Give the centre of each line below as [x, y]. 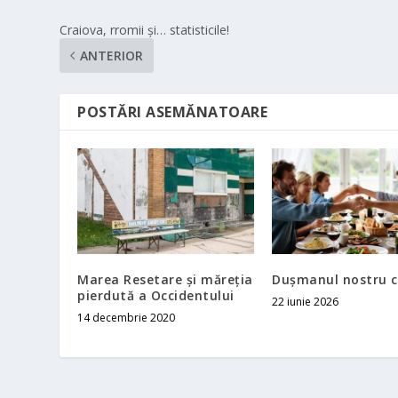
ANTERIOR [112, 55]
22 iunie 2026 [305, 301]
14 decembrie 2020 [127, 317]
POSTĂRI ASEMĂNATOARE [173, 111]
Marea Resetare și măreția [165, 279]
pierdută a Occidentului [156, 295]
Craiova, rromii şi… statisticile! [145, 29]
